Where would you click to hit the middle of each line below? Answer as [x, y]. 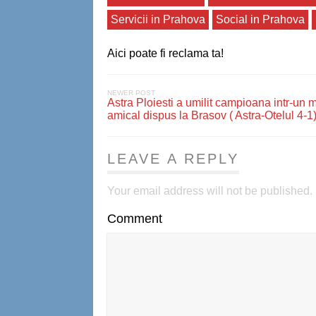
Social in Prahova [260, 19]
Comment [135, 219]
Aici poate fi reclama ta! [165, 53]
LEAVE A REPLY [173, 159]
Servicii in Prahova [158, 19]
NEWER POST [131, 93]
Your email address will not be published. [210, 191]
